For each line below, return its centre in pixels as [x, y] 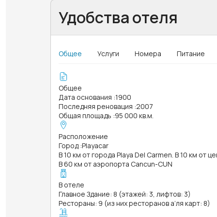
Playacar [95, 145]
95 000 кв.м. [134, 115]
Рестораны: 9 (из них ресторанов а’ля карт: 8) [134, 203]
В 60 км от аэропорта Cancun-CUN [116, 164]
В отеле [71, 185]
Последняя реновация [96, 106]
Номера [148, 53]
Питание [191, 53]
